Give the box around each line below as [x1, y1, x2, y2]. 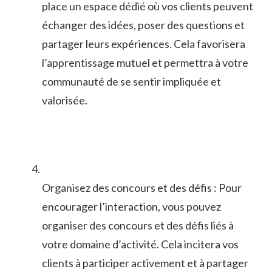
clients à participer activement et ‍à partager [42, 256, 248, 270]
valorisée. [42, 93, 87, 107]
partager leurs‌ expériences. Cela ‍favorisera [42, 36, 245, 50]
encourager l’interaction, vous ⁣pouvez [42, 199, 221, 213]
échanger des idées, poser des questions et [42, 18, 245, 32]
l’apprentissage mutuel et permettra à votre [42, 55, 248, 69]
